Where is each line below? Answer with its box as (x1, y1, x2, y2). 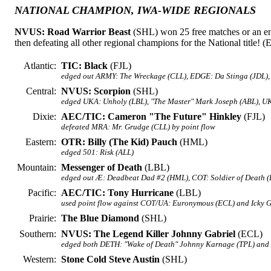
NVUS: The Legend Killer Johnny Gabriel (61, 229, 235, 239)
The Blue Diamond (61, 213, 139, 223)
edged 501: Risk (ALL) (61, 148, 134, 157)
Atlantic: (24, 60, 56, 71)
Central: (26, 86, 56, 96)
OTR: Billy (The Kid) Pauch (61, 137, 177, 147)
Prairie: (29, 213, 56, 223)
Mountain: (17, 162, 56, 172)
